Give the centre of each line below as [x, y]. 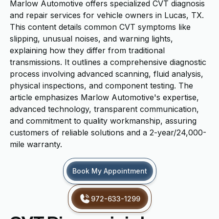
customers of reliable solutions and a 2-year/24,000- [108, 132]
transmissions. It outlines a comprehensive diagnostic [108, 62]
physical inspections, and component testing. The [101, 86]
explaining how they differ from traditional [87, 50]
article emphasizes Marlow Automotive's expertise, [104, 97]
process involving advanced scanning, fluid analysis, [107, 74]
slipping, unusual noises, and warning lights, [91, 39]
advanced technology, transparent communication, [104, 109]
